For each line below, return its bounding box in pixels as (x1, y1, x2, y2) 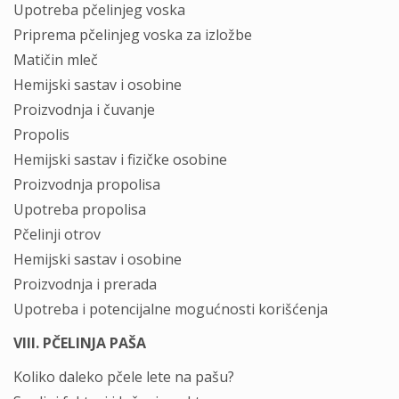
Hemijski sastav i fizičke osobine (13, 150, 227, 169)
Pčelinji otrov (13, 224, 101, 244)
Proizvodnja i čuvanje (13, 100, 155, 119)
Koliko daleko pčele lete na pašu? (13, 367, 234, 387)
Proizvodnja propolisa (13, 175, 160, 194)
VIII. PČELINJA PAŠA (13, 333, 146, 353)
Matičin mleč (13, 50, 98, 69)
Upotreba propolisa (13, 199, 146, 219)
